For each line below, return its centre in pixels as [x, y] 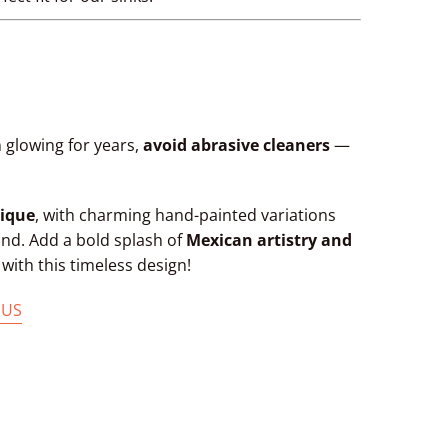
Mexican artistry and [269, 240]
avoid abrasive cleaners [236, 145]
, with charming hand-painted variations [185, 215]
